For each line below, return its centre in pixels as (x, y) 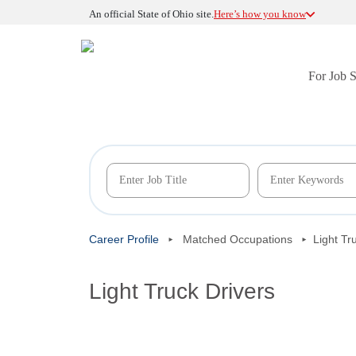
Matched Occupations (238, 239)
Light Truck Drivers (182, 291)
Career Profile (124, 239)
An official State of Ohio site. (151, 14)
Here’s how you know (260, 14)
